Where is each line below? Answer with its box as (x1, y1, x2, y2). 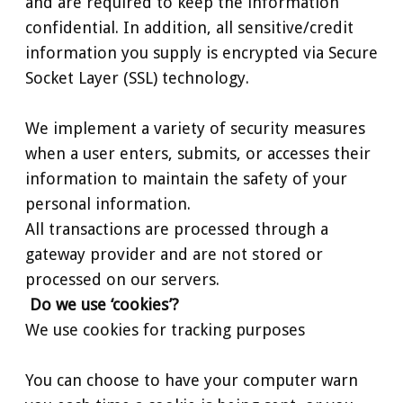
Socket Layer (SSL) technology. (25, 67, 249, 87)
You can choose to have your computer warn (25, 370, 358, 390)
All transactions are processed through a (25, 219, 328, 238)
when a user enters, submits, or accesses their (25, 143, 371, 163)
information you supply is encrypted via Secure (25, 42, 378, 62)
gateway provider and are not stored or (25, 244, 323, 264)
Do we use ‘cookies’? (29, 294, 179, 314)
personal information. (25, 193, 191, 213)
